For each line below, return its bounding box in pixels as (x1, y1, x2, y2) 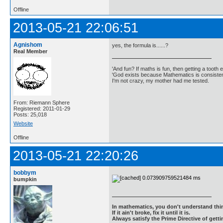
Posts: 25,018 (13, 111, 47, 117)
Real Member (13, 48, 47, 54)
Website (13, 120, 33, 126)
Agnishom (13, 41, 42, 48)
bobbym (13, 169, 36, 176)
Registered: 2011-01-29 (13, 106, 70, 111)
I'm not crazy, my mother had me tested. (112, 77, 209, 84)
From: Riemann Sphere (13, 100, 70, 106)
